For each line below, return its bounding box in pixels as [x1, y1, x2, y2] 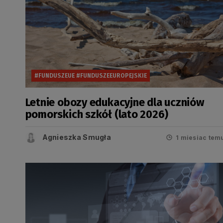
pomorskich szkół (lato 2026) [25, 108, 168, 121]
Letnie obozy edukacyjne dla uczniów [25, 96, 204, 109]
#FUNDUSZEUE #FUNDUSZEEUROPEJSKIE [34, 72, 147, 79]
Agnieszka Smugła [42, 133, 111, 141]
